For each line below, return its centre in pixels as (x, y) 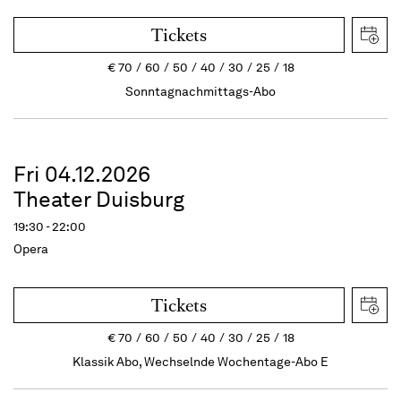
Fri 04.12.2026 (82, 174)
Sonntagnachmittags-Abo (200, 91)
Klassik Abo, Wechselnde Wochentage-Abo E (200, 362)
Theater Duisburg (99, 199)
